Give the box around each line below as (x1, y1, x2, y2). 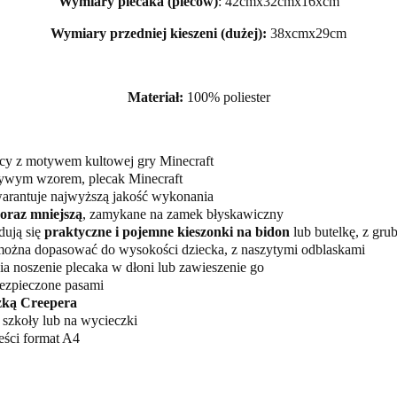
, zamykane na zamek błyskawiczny (82, 206, 284, 222)
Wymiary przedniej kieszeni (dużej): (51, 26, 267, 42)
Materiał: (127, 90, 183, 105)
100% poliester (183, 90, 270, 105)
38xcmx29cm (267, 26, 346, 42)
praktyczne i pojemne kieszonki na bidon (43, 224, 290, 240)
